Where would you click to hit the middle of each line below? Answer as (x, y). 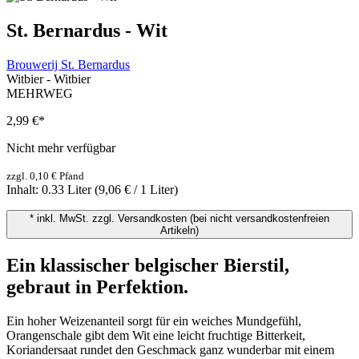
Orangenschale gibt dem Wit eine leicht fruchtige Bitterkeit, (156, 335)
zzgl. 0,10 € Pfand (45, 175)
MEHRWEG (40, 93)
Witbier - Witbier (48, 79)
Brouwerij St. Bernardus (68, 64)
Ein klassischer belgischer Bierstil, (148, 265)
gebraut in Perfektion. (97, 286)
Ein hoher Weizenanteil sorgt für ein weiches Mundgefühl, (154, 321)
